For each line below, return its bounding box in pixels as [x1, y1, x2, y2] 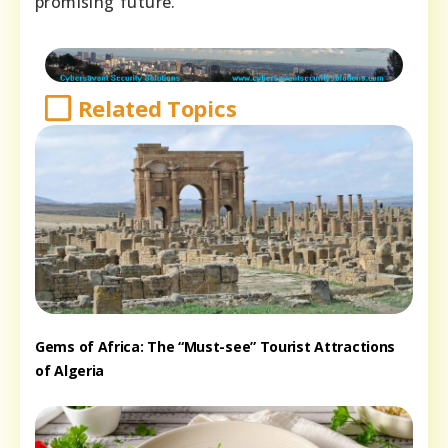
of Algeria [35, 360, 104, 380]
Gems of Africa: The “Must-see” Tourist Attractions [35, 336, 396, 356]
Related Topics [77, 92, 237, 123]
